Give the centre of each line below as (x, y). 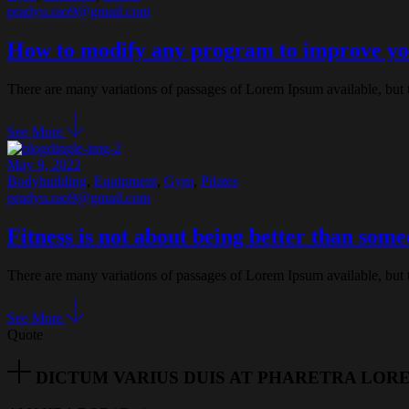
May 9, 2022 (44, 164)
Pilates (220, 181)
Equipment (126, 181)
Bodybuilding (47, 181)
